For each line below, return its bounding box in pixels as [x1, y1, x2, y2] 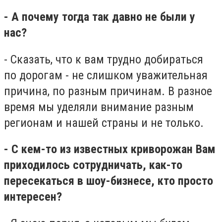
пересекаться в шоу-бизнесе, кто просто [4, 174, 213, 188]
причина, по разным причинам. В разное [4, 84, 212, 98]
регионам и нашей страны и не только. [4, 115, 207, 130]
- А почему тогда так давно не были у [4, 9, 195, 24]
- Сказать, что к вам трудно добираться [4, 52, 203, 66]
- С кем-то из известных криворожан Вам [4, 142, 216, 157]
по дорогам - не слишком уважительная [4, 68, 208, 82]
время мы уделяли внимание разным [4, 100, 194, 114]
